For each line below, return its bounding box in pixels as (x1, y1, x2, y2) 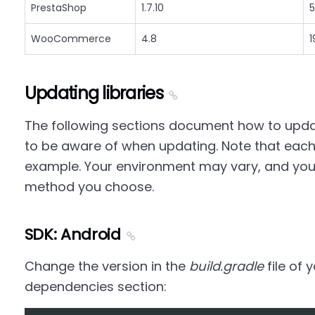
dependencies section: (24, 278, 167, 295)
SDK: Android (24, 224, 121, 245)
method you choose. (24, 178, 154, 195)
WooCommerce (30, 32, 111, 46)
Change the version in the (24, 257, 189, 275)
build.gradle (188, 257, 264, 275)
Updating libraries (24, 82, 163, 105)
